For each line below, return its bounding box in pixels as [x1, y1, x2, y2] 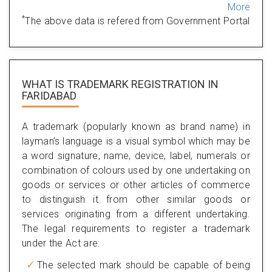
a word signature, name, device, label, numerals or [22, 149, 250, 161]
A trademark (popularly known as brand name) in [22, 120, 250, 132]
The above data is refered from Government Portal [25, 15, 250, 27]
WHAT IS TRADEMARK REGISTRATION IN [22, 77, 219, 90]
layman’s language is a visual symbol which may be [22, 135, 250, 147]
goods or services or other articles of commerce [22, 178, 250, 191]
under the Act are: [22, 237, 100, 249]
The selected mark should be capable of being [37, 259, 250, 271]
